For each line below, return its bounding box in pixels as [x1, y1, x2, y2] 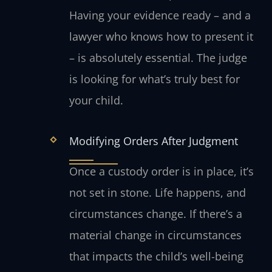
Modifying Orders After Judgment [69, 133, 238, 148]
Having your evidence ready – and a [69, 8, 251, 23]
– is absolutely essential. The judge [69, 50, 247, 66]
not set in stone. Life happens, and [69, 185, 246, 200]
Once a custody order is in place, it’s [69, 163, 254, 178]
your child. [69, 93, 123, 108]
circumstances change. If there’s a [69, 206, 242, 221]
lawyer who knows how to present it [69, 29, 253, 44]
